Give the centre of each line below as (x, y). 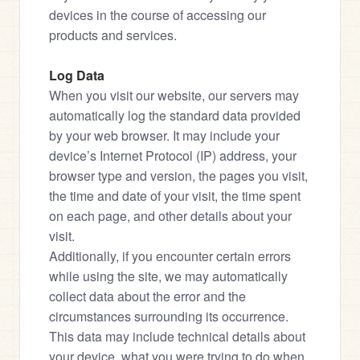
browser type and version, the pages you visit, (178, 176)
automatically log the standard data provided (175, 115)
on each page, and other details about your (170, 216)
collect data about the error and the (147, 296)
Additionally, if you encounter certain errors (170, 256)
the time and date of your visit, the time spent (175, 196)
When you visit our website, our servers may (174, 95)
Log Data (77, 75)
